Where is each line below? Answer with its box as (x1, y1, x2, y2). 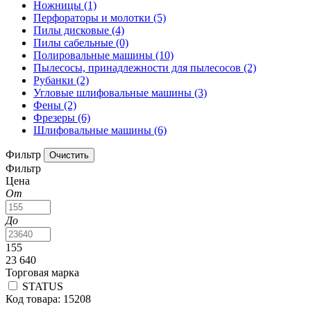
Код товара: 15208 (6, 293, 91, 305)
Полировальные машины (33, 49, 155, 62)
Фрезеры (33, 112, 78, 124)
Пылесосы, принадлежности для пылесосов (33, 62, 244, 74)
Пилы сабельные (33, 37, 116, 49)
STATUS (22, 280, 63, 293)
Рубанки (33, 74, 76, 87)
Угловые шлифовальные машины (33, 87, 194, 99)
